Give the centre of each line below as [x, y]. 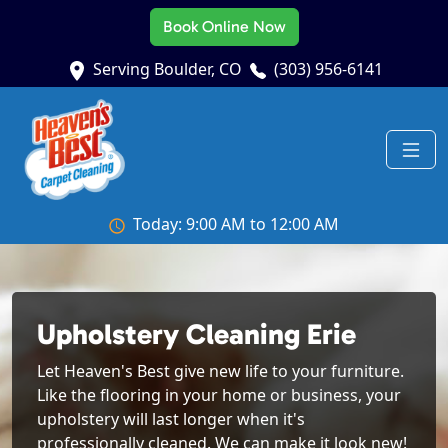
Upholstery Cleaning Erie [196, 334]
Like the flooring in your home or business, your [219, 395]
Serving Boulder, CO [167, 69]
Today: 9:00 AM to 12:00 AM [236, 224]
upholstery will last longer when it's [171, 419]
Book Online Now [224, 26]
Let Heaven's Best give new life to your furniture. [220, 371]
